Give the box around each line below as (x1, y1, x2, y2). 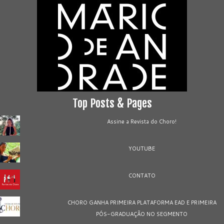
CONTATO (128, 171, 155, 180)
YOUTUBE (128, 144, 155, 153)
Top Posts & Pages (72, 96, 152, 110)
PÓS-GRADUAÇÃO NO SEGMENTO (96, 210, 188, 218)
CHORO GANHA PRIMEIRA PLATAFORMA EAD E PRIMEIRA (67, 198, 216, 207)
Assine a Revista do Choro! (107, 117, 177, 126)
